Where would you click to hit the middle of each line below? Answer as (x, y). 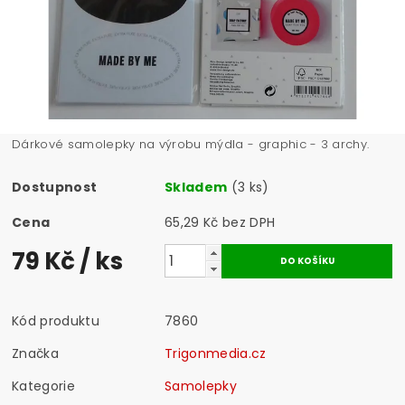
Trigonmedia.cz (216, 353)
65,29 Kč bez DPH (249, 222)
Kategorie (43, 386)
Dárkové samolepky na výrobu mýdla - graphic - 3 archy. (191, 144)
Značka (36, 353)
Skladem (196, 187)
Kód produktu (56, 320)
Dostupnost (55, 187)
